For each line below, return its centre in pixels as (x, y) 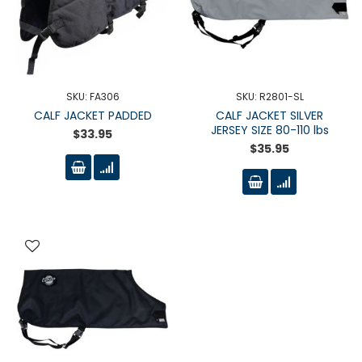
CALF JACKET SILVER (269, 116)
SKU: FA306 (93, 97)
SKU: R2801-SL (269, 97)
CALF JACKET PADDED (93, 116)
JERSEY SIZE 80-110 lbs (269, 130)
